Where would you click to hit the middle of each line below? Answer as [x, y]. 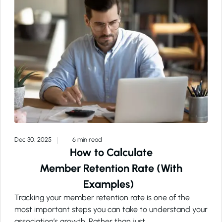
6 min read [86, 140]
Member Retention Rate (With [111, 168]
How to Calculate [111, 152]
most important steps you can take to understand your [111, 210]
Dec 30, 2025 [34, 140]
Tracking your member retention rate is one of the [102, 198]
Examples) [111, 184]
